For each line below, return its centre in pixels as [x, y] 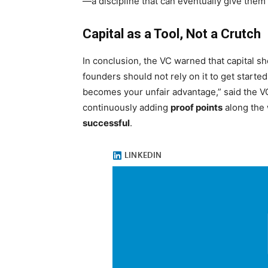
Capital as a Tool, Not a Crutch [172, 34]
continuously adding [127, 107]
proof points [197, 107]
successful [106, 123]
